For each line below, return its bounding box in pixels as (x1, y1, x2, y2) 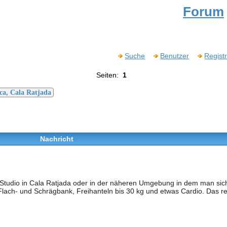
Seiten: (96, 71, 123, 79)
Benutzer (160, 51, 190, 60)
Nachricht (40, 135, 73, 143)
